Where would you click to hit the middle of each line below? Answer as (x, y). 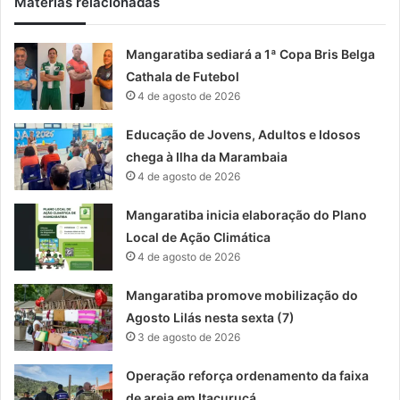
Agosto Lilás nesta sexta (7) (211, 318)
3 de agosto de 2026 (189, 337)
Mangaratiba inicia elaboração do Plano (247, 215)
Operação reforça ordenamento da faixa (248, 376)
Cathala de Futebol (183, 77)
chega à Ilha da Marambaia (207, 157)
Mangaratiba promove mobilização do (242, 296)
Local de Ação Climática (199, 237)
